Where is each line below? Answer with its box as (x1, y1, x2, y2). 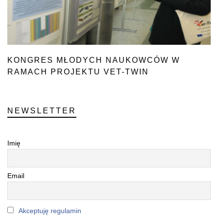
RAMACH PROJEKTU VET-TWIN (7, 68, 149, 76)
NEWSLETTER (7, 107, 76, 115)
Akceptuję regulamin (18, 206, 81, 215)
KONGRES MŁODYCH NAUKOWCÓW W (7, 56, 180, 64)
